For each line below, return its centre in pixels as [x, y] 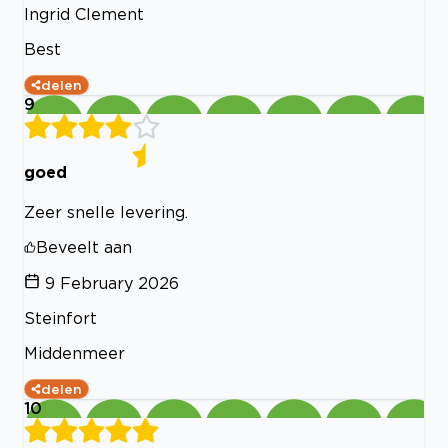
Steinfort [60, 317]
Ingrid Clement [84, 14]
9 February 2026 [112, 282]
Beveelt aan [84, 246]
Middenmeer [74, 352]
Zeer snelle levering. [106, 211]
